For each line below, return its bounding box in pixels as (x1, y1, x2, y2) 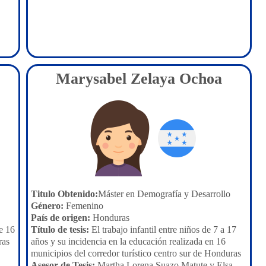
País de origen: (31, 213, 90, 223)
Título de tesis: (31, 224, 89, 235)
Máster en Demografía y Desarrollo (98, 189, 230, 199)
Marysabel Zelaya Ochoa (56, 70, 222, 87)
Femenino (64, 201, 103, 211)
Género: (31, 201, 64, 211)
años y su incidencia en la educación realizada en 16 (31, 236, 226, 246)
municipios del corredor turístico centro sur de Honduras (31, 248, 241, 258)
